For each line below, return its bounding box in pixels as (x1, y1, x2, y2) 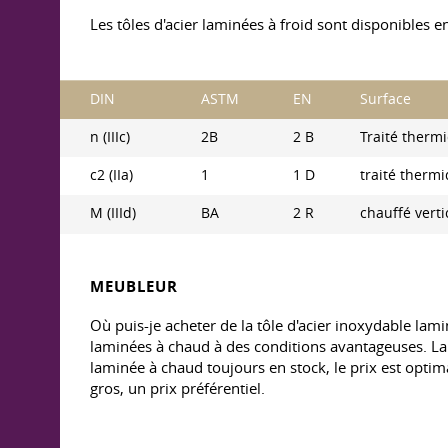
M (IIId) (90, 204, 136, 222)
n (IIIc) (90, 128, 130, 146)
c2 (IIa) (90, 166, 133, 184)
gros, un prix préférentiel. (90, 378, 265, 398)
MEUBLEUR (90, 276, 178, 297)
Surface (360, 90, 411, 108)
